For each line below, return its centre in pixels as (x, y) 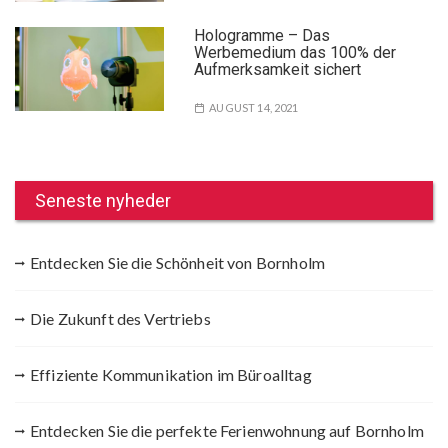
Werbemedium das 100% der (295, 52)
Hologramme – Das (262, 35)
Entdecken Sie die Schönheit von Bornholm (177, 262)
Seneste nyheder (103, 200)
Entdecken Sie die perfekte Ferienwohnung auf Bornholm (227, 430)
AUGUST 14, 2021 (254, 107)
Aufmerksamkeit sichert (278, 69)
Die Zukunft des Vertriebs (120, 318)
